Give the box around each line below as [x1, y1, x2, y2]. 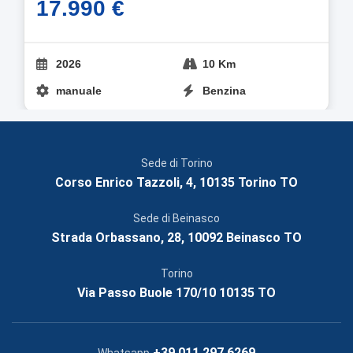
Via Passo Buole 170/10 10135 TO [77, 285, 276, 301]
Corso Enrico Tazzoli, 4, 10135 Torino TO [55, 175, 298, 191]
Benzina [202, 84, 246, 98]
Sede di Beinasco [133, 212, 220, 225]
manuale [56, 84, 102, 98]
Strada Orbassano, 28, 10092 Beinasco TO [51, 230, 302, 246]
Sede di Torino [140, 157, 213, 170]
